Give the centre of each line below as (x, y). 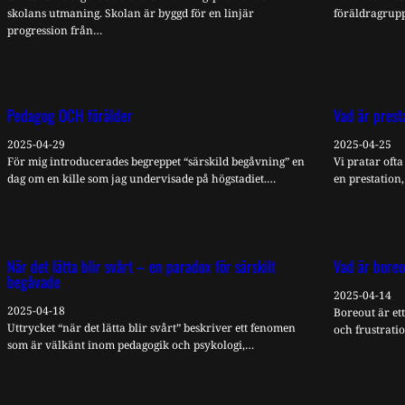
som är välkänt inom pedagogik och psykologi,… (131, 344)
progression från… (55, 30)
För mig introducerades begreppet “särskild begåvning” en (156, 162)
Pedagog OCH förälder (70, 115)
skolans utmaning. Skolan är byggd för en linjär (131, 13)
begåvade (34, 281)
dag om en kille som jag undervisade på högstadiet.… (141, 179)
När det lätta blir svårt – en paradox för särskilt (141, 265)
